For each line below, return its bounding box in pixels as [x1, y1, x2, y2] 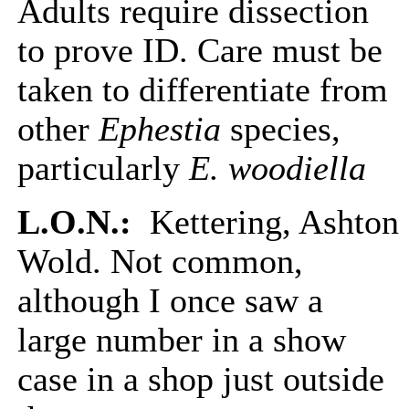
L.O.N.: [17, 204, 141, 241]
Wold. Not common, [17, 243, 303, 280]
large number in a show [17, 321, 346, 359]
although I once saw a [17, 282, 323, 320]
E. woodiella [189, 150, 366, 187]
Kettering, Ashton [141, 204, 399, 241]
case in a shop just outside [17, 361, 384, 398]
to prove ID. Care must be [17, 32, 383, 69]
